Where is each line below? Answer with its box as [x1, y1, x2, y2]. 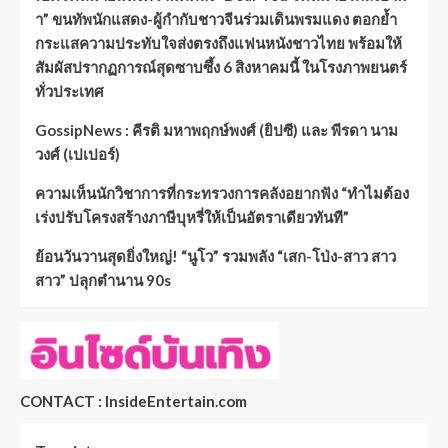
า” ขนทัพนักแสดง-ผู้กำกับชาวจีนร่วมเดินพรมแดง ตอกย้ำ [35, 10, 397, 29]
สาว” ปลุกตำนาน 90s [35, 271, 171, 290]
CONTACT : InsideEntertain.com [20, 392, 247, 411]
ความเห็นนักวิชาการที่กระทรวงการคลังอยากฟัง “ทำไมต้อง [35, 184, 409, 203]
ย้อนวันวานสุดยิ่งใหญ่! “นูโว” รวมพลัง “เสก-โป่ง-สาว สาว [35, 247, 396, 266]
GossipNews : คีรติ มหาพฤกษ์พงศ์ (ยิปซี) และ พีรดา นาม [35, 121, 398, 140]
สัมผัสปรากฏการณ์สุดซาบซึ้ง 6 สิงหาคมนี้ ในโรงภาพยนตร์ [35, 58, 407, 77]
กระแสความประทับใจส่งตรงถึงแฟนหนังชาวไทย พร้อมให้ [35, 34, 402, 53]
